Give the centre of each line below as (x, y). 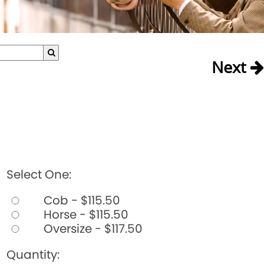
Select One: (39, 174)
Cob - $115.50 (80, 200)
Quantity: (33, 254)
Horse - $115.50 (84, 214)
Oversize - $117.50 (91, 228)
